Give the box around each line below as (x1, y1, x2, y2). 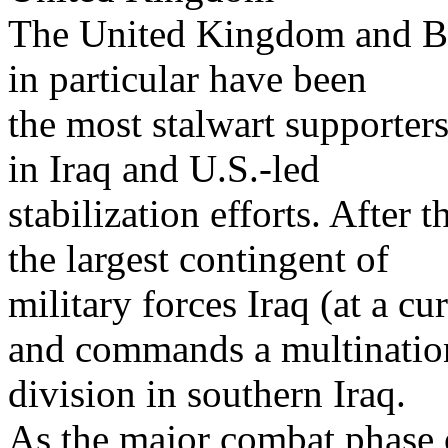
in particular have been (8, 57, 367, 101)
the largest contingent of (8, 237, 389, 281)
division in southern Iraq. (8, 372, 406, 416)
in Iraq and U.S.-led (8, 147, 320, 191)
